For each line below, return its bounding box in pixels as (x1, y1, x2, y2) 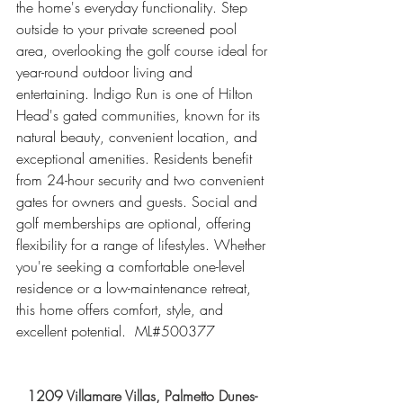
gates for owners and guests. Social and (16, 191, 262, 211)
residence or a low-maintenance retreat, (16, 277, 255, 298)
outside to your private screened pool (16, 18, 241, 39)
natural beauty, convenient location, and (16, 126, 262, 147)
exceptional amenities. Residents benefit (16, 148, 256, 168)
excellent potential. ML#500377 (16, 320, 215, 341)
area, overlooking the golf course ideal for (16, 40, 272, 60)
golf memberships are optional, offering (16, 212, 255, 233)
